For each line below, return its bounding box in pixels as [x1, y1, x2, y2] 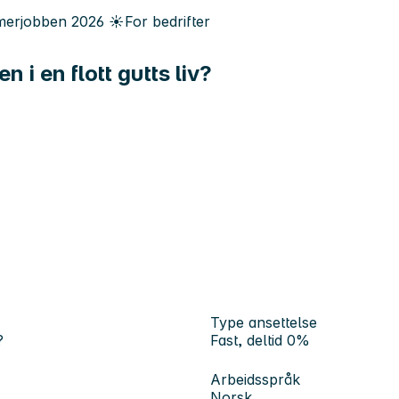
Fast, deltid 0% [210, 330, 310, 349]
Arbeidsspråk [210, 370, 300, 388]
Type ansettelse [210, 313, 317, 331]
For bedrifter [125, 12, 210, 30]
